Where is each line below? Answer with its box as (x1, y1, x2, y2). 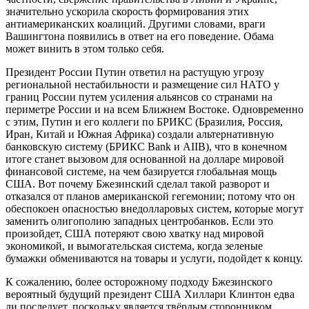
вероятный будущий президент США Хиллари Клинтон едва (6, 288, 295, 300)
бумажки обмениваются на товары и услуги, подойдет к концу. (6, 252, 303, 264)
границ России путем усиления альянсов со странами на (6, 90, 272, 103)
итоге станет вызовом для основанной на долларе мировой (6, 152, 284, 165)
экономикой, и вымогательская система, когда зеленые (6, 239, 263, 252)
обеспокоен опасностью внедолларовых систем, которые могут (6, 202, 303, 215)
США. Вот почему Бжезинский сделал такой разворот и (6, 177, 270, 190)
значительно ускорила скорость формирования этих (6, 5, 249, 17)
